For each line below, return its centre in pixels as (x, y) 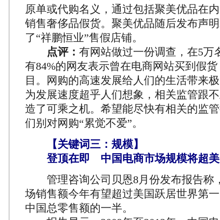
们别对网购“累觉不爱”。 (84, 123)
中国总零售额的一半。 (79, 208)
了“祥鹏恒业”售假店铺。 (84, 38)
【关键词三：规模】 (95, 144)
